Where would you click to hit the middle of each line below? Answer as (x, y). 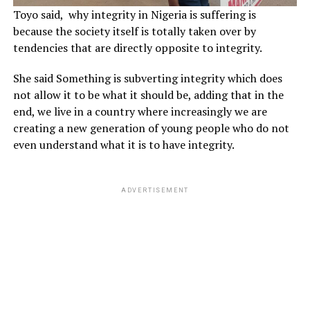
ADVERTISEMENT (155, 190)
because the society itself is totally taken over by (134, 31)
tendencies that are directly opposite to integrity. (137, 47)
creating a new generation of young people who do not (151, 128)
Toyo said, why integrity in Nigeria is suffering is (134, 14)
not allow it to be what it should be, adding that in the (148, 94)
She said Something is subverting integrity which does (147, 78)
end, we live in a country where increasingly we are (140, 111)
